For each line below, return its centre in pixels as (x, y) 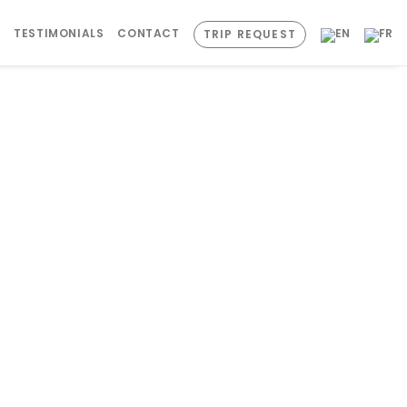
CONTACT (149, 34)
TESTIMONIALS (59, 34)
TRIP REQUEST (249, 35)
